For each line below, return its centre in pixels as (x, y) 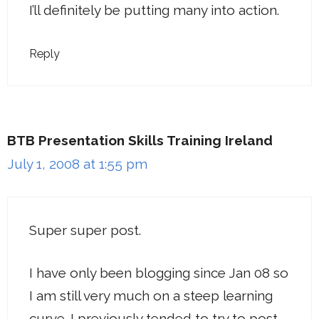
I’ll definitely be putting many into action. (154, 10)
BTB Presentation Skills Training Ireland (140, 140)
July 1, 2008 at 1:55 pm (77, 164)
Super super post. (85, 230)
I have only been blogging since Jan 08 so (159, 273)
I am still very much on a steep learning (151, 296)
